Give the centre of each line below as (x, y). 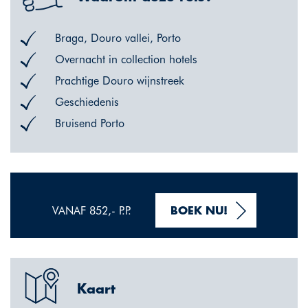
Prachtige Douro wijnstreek (120, 80)
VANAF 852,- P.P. (93, 210)
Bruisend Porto (90, 123)
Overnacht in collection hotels (126, 59)
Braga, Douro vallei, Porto (118, 38)
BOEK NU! (199, 211)
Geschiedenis (87, 102)
